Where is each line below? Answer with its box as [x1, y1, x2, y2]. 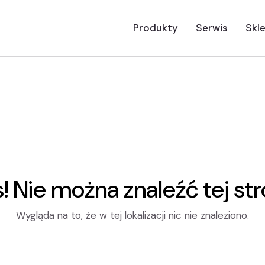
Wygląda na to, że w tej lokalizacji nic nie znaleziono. [16, 209, 249, 222]
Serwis [196, 21, 228, 34]
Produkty [133, 21, 178, 34]
